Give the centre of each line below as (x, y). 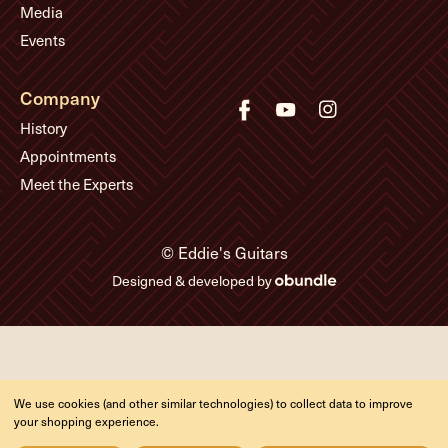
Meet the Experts (76, 184)
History (43, 128)
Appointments (68, 156)
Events (42, 40)
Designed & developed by (193, 280)
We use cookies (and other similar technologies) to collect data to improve (213, 403)
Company (60, 97)
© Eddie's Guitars (224, 252)
